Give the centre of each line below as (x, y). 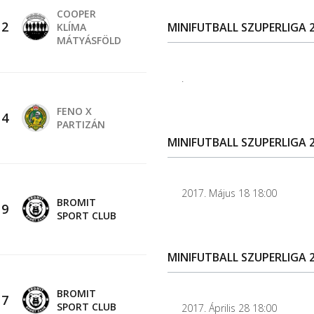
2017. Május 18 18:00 (229, 193)
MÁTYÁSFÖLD (89, 40)
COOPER (77, 13)
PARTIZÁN (81, 124)
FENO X (75, 111)
